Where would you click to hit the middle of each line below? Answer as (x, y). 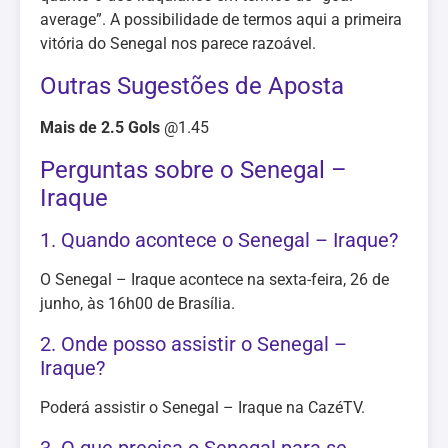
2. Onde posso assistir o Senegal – (193, 344)
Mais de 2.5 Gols (100, 127)
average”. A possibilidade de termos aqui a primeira (221, 19)
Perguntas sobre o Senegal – (193, 170)
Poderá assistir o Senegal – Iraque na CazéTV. (202, 407)
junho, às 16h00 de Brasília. (137, 303)
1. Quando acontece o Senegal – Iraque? (219, 240)
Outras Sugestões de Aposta (192, 86)
